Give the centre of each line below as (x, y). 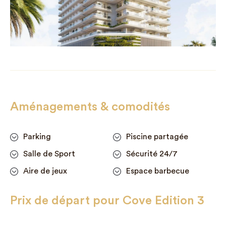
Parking (37, 137)
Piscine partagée (157, 137)
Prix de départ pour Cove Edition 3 (107, 201)
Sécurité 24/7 (152, 154)
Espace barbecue (157, 171)
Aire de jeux (45, 171)
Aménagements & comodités (90, 107)
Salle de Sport (49, 154)
